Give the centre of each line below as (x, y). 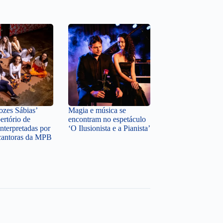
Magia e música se (97, 111)
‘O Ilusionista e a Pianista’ (109, 128)
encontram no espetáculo (107, 119)
